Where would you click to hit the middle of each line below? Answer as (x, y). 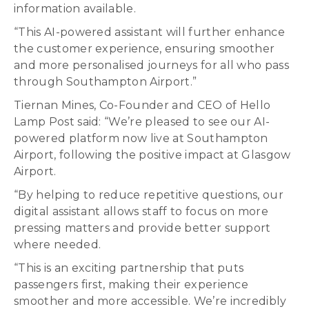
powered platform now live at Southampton (141, 138)
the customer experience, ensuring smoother (144, 49)
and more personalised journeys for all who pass (152, 65)
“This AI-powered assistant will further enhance (150, 32)
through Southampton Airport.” (106, 82)
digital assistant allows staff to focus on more (141, 211)
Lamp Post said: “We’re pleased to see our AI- (142, 122)
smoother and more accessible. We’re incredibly (150, 301)
